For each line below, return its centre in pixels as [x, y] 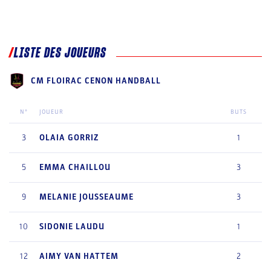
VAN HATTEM [91, 256]
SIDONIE [56, 227]
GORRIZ [83, 138]
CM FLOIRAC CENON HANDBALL [96, 81]
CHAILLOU [90, 167]
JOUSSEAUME [106, 197]
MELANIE [58, 197]
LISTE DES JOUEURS [60, 53]
